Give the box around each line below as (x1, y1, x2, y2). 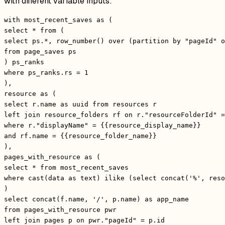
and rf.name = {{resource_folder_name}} (4, 132, 157, 140)
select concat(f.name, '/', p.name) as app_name (4, 195, 189, 203)
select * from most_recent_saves (4, 164, 129, 172)
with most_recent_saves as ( (4, 16, 113, 24)
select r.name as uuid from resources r (4, 100, 157, 108)
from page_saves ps (4, 48, 76, 56)
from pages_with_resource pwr (4, 206, 117, 214)
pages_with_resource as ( (4, 153, 100, 161)
